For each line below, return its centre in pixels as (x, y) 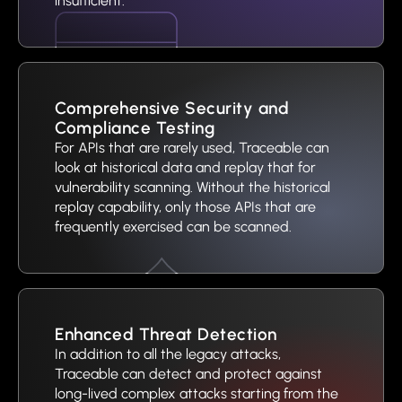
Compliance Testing (135, 128)
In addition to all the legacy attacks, (168, 354)
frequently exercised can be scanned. (173, 227)
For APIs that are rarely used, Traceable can (192, 148)
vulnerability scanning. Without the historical (192, 187)
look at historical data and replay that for (185, 167)
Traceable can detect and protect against (188, 374)
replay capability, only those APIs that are (185, 207)
